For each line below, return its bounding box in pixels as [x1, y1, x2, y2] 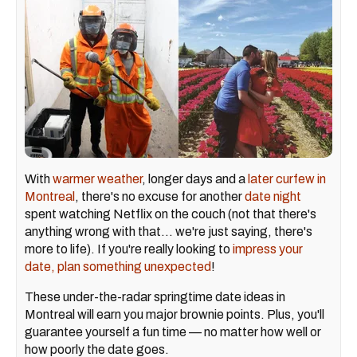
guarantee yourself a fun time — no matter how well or [25, 325, 321, 339]
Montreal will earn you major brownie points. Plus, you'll [25, 308, 324, 322]
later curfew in [248, 172, 326, 186]
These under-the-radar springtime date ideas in [25, 290, 285, 304]
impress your [233, 242, 303, 257]
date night [245, 190, 301, 204]
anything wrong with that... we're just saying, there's [25, 225, 312, 239]
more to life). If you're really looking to [25, 242, 233, 257]
